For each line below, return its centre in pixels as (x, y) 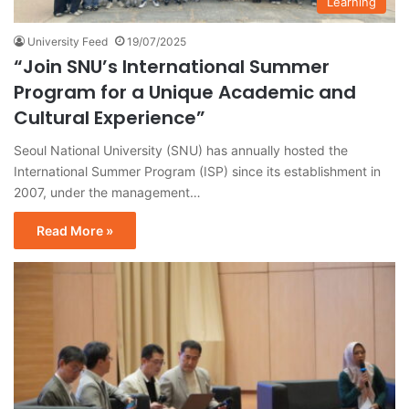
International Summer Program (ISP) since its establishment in (197, 172)
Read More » (75, 231)
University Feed (68, 42)
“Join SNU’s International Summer (172, 67)
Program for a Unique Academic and (185, 93)
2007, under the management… (107, 193)
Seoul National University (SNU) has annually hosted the (181, 151)
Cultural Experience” (110, 118)
